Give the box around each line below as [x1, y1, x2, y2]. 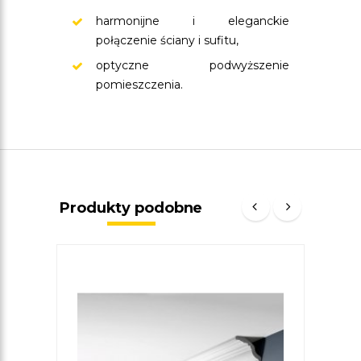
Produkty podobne [60, 199, 203, 217]
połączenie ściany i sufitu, [96, 33, 239, 48]
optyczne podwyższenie [96, 58, 289, 73]
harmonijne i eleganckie [96, 14, 289, 28]
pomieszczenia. [96, 77, 183, 92]
